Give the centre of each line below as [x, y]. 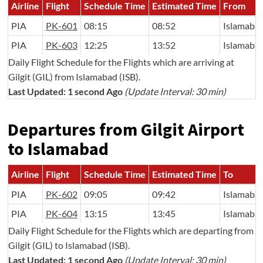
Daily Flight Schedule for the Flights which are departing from [131, 230]
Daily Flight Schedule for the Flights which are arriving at [121, 62]
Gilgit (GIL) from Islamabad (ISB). [74, 77]
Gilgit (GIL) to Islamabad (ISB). [69, 245]
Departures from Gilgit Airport [126, 129]
